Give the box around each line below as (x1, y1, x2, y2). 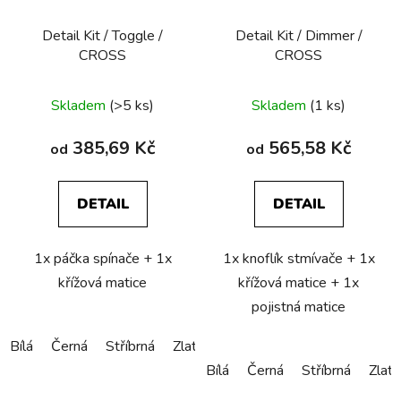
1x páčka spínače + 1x (33, 249, 172, 269)
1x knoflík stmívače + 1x (222, 249, 375, 269)
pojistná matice (252, 297, 346, 318)
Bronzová (222, 337, 280, 357)
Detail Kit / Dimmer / (235, 26, 363, 47)
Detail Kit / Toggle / (42, 26, 163, 47)
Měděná (298, 337, 349, 357)
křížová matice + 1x (238, 273, 359, 294)
